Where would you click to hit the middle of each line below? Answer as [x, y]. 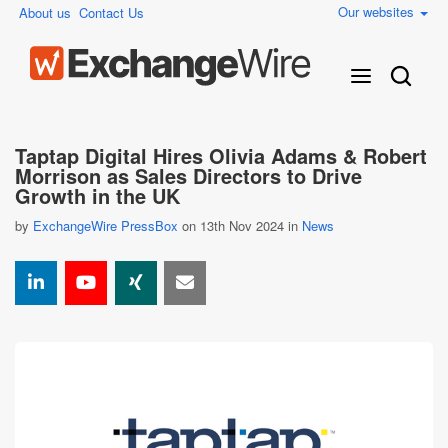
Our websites [378, 11]
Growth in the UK [97, 195]
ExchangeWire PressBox [105, 225]
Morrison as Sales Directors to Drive [188, 175]
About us [45, 12]
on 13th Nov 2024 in [240, 225]
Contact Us [111, 12]
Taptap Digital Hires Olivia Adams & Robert [221, 155]
